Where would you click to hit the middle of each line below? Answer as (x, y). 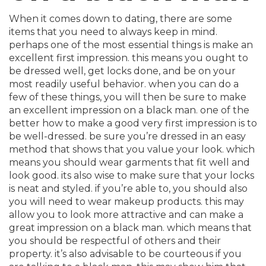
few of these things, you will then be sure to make (128, 97)
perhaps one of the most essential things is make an (131, 45)
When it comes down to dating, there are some (121, 19)
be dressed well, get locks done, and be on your (122, 71)
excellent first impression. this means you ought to (129, 58)
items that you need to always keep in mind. (113, 32)
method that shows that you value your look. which (132, 149)
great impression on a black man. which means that (130, 228)
